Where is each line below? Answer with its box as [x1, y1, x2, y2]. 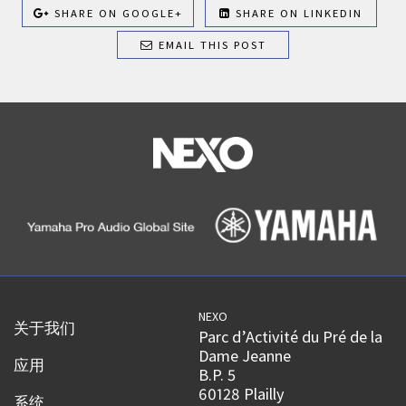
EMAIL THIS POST [153, 38, 266, 52]
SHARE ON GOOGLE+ [49, 6, 183, 20]
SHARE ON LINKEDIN [231, 6, 362, 20]
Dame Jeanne [198, 345, 292, 367]
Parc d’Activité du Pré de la [198, 326, 383, 348]
